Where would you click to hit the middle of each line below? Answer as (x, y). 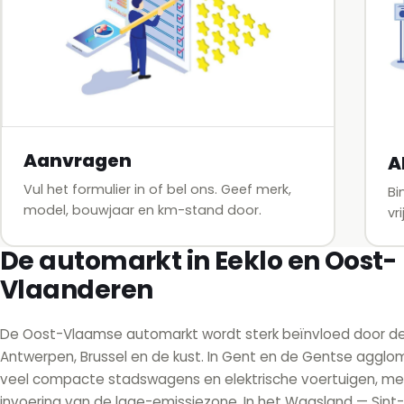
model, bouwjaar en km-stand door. (142, 210)
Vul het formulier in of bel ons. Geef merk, (157, 189)
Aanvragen (77, 160)
